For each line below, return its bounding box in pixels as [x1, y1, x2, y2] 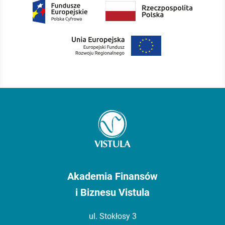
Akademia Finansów [67, 170, 158, 182]
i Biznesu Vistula [75, 186, 150, 198]
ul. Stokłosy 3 [88, 211, 137, 221]
